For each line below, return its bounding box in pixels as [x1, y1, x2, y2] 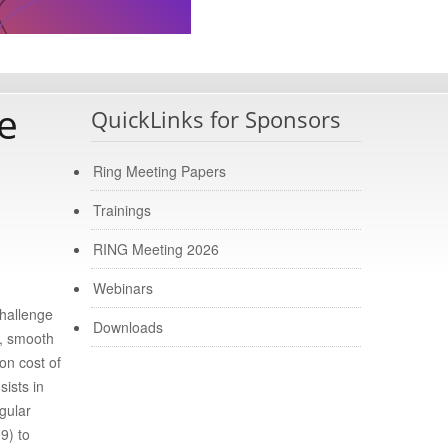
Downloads [93, 317, 163, 337]
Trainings [93, 200, 151, 220]
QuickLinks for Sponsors [91, 104, 341, 134]
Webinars [93, 278, 153, 298]
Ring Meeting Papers [93, 161, 226, 181]
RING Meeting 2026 [93, 239, 219, 259]
